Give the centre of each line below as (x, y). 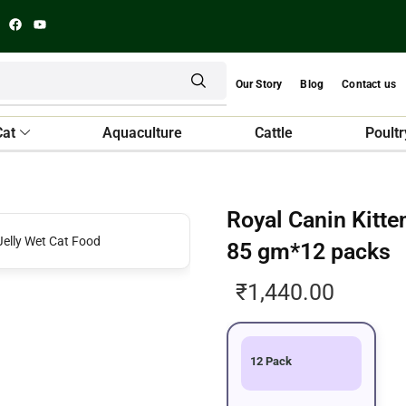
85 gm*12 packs (309, 251)
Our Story (259, 84)
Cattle (274, 133)
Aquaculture (143, 133)
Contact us (369, 84)
